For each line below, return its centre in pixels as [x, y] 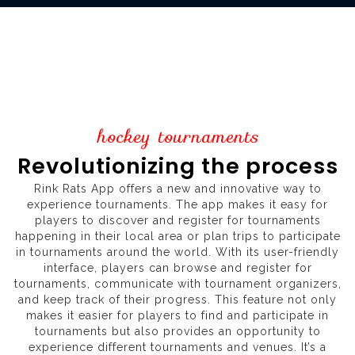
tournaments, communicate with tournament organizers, [177, 284]
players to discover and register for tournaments [177, 221]
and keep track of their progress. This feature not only [177, 300]
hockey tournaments [177, 137]
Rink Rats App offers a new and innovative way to [177, 189]
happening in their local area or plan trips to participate [177, 237]
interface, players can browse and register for [177, 268]
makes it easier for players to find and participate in [177, 316]
